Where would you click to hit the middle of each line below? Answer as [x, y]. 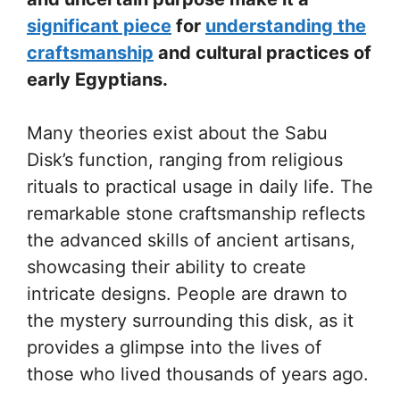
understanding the [286, 25]
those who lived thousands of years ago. [198, 374]
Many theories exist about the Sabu [177, 133]
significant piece [99, 25]
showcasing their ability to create [167, 267]
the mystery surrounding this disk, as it [190, 320]
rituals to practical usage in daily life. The [200, 186]
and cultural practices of [262, 52]
